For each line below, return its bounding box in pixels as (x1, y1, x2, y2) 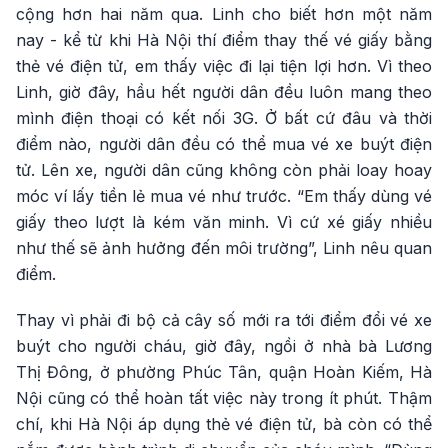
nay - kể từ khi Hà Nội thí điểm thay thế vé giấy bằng (16, 29, 432, 50)
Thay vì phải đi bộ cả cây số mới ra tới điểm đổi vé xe (16, 309, 432, 330)
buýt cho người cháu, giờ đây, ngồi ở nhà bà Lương (16, 335, 432, 356)
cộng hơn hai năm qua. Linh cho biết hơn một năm (16, 3, 432, 24)
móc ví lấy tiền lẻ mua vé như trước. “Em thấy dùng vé (16, 185, 432, 206)
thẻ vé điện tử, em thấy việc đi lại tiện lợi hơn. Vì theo (16, 55, 432, 76)
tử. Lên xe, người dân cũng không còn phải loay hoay (16, 159, 432, 180)
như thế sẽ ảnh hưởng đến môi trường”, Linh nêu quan (16, 237, 432, 258)
